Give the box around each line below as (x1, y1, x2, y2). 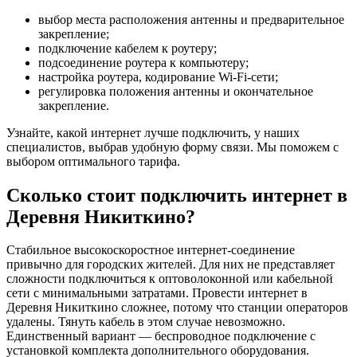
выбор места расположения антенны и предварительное (38, 12, 344, 26)
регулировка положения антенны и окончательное (38, 84, 313, 98)
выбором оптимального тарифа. (6, 154, 180, 168)
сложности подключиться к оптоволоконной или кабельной (6, 272, 333, 286)
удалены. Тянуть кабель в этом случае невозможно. (6, 315, 285, 329)
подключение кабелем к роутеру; (38, 41, 217, 55)
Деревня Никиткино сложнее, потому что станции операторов (6, 300, 348, 315)
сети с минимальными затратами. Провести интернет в (6, 286, 308, 300)
